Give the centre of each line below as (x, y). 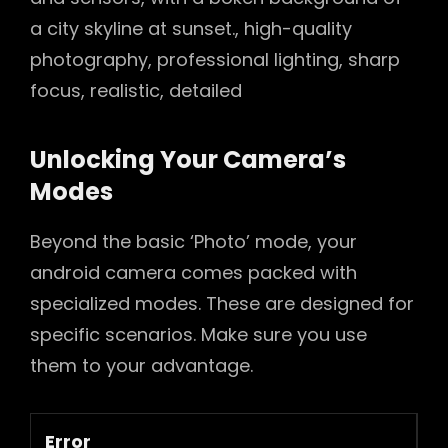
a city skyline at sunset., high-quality (191, 29)
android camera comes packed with (193, 273)
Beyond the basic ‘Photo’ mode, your (193, 242)
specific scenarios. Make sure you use (198, 335)
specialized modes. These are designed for (222, 304)
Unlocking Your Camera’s (188, 159)
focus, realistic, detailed (136, 91)
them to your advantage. (141, 366)
